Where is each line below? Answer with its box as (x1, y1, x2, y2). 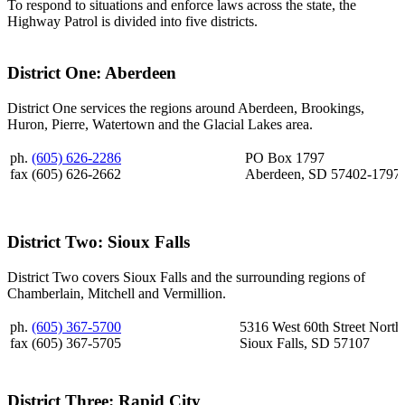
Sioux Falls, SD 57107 (240, 334, 370, 351)
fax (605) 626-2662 (10, 165, 121, 182)
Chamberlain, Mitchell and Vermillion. (7, 285, 226, 301)
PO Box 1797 (245, 149, 325, 165)
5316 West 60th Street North (240, 318, 402, 334)
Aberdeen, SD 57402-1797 (245, 165, 400, 182)
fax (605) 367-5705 (10, 334, 121, 351)
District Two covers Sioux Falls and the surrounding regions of (7, 268, 365, 285)
